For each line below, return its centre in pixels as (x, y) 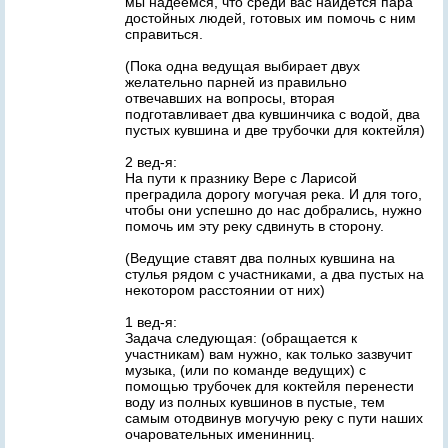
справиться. (164, 34)
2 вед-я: (151, 162)
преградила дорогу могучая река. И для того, (273, 194)
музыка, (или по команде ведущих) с (245, 370)
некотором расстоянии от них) (225, 290)
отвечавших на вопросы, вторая (230, 98)
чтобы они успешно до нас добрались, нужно (273, 210)
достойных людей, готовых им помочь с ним (270, 18)
